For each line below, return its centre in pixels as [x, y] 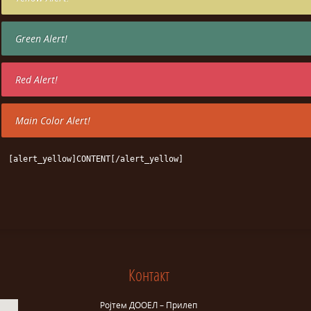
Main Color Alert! [53, 120]
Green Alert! [41, 39]
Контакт [149, 275]
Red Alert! [36, 79]
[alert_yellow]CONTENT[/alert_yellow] [96, 159]
